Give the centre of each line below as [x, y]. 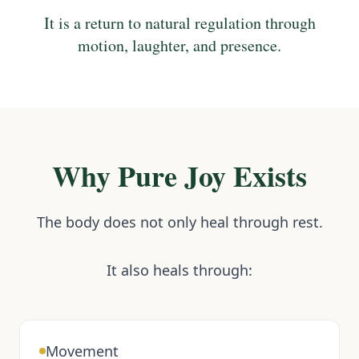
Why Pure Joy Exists [179, 176]
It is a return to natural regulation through [179, 23]
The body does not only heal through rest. [179, 222]
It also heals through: [179, 270]
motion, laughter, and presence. [179, 46]
